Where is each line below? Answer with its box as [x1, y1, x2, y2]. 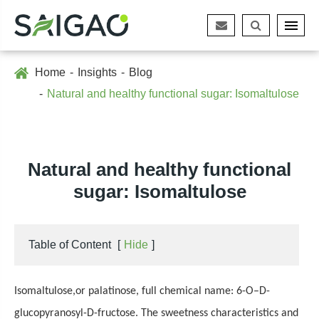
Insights [78, 66, 117, 78]
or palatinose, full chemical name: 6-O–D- [75, 286, 270, 297]
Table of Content [28, 239, 111, 251]
